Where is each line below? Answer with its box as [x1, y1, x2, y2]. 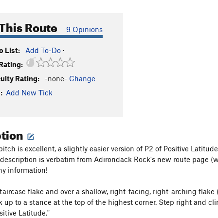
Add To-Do [25, 46, 61, 54]
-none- [45, 74, 67, 83]
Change [69, 74, 95, 83]
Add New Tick [6, 88, 53, 97]
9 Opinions [66, 25, 103, 34]
